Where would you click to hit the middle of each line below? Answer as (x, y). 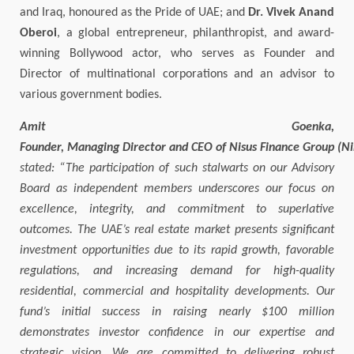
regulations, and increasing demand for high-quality (177, 271)
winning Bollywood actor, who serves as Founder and (177, 54)
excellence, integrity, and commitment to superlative (177, 210)
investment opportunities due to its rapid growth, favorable (177, 251)
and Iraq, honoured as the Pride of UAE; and (134, 13)
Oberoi (38, 34)
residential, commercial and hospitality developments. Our (177, 292)
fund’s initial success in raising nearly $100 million (177, 313)
